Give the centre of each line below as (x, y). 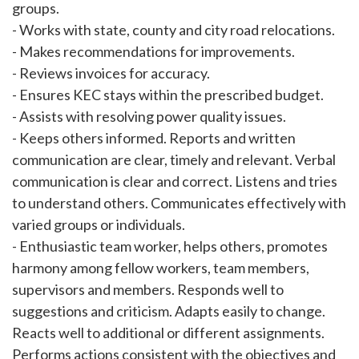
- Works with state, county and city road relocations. (173, 30)
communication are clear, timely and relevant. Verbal (174, 159)
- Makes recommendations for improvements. (153, 51)
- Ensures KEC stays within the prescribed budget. (168, 95)
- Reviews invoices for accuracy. (111, 73)
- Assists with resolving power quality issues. (149, 116)
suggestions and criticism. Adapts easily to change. (169, 311)
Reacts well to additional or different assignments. (168, 333)
